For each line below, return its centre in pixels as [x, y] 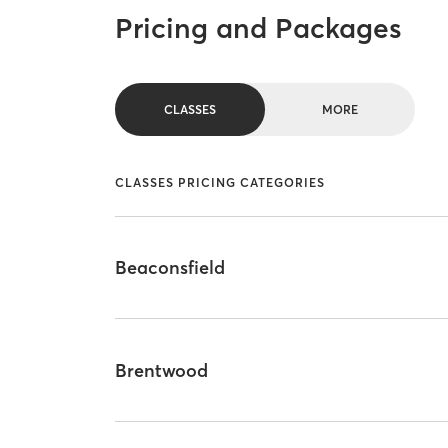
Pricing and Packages [259, 28]
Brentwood [162, 370]
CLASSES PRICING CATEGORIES [220, 183]
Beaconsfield [170, 268]
